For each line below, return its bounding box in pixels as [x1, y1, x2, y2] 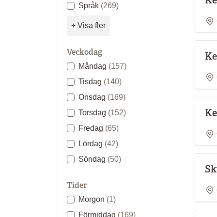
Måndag [78, 62, 108, 70]
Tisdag [78, 77, 104, 86]
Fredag [78, 124, 105, 132]
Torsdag [78, 108, 108, 117]
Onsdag [78, 93, 108, 101]
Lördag [78, 139, 105, 148]
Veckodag [67, 46, 102, 57]
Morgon [78, 195, 107, 203]
